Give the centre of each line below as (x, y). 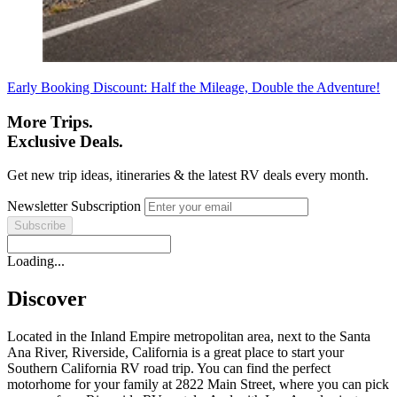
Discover (47, 299)
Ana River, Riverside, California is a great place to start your (175, 353)
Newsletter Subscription (76, 206)
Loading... (36, 261)
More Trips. (50, 121)
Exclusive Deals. (65, 141)
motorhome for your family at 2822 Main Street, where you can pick (198, 385)
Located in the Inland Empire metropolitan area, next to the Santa (189, 337)
